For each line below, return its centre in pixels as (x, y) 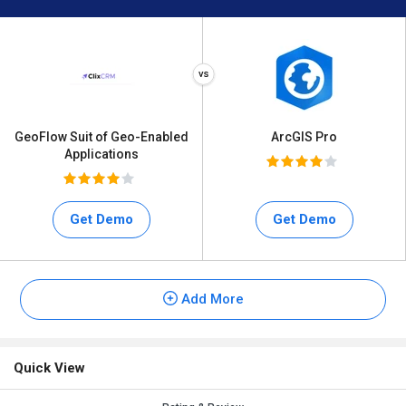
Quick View (49, 368)
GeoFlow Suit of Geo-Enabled (101, 137)
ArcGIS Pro (304, 137)
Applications (101, 154)
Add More (210, 299)
